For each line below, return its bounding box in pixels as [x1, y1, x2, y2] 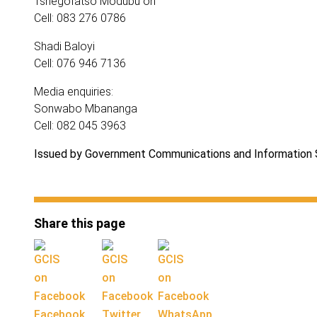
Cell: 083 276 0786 [34, 11, 126, 25]
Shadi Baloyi [34, 40, 95, 53]
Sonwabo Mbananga [34, 102, 137, 115]
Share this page [34, 216, 125, 231]
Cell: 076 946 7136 [34, 57, 129, 70]
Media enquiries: [34, 85, 113, 98]
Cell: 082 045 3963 [34, 119, 126, 132]
